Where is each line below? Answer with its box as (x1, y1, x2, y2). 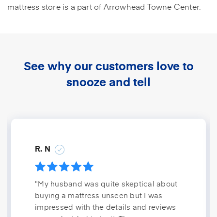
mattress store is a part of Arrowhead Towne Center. (7, 1, 201, 12)
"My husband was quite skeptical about (35, 178, 178, 189)
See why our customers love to (23, 57, 194, 74)
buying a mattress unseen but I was (35, 190, 163, 201)
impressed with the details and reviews (35, 201, 176, 212)
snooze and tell (66, 73, 151, 90)
